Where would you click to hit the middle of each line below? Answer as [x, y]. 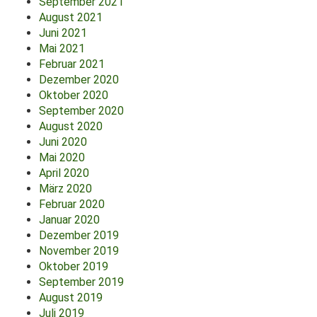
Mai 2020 [62, 157]
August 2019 [71, 298]
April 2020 [64, 173]
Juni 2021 [63, 33]
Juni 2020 [63, 142]
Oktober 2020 [74, 95]
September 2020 [81, 111]
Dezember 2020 [79, 80]
